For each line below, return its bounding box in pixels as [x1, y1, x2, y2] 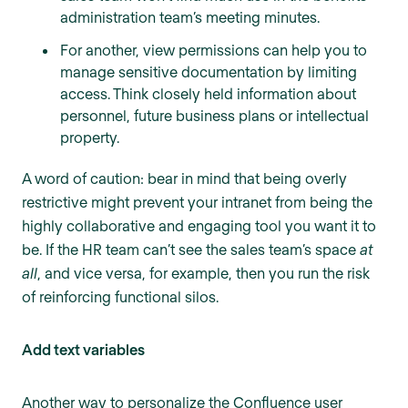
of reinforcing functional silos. [22, 288, 219, 306]
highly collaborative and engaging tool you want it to [22, 217, 376, 235]
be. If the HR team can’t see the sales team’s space [22, 240, 360, 259]
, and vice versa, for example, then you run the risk [37, 264, 370, 282]
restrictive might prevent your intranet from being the [22, 193, 372, 211]
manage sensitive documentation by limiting [60, 63, 357, 81]
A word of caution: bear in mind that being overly [22, 169, 347, 188]
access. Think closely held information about [60, 85, 356, 103]
